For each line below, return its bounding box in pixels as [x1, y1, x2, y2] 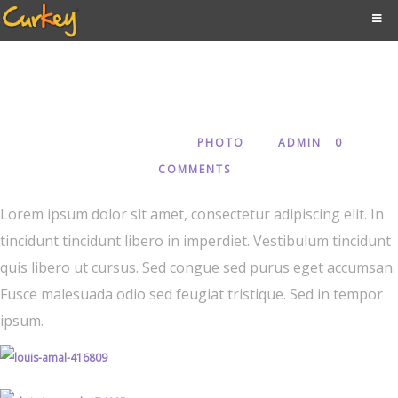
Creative [153, 52, 245, 88]
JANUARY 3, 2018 [55, 135, 166, 151]
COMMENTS [158, 162, 231, 178]
